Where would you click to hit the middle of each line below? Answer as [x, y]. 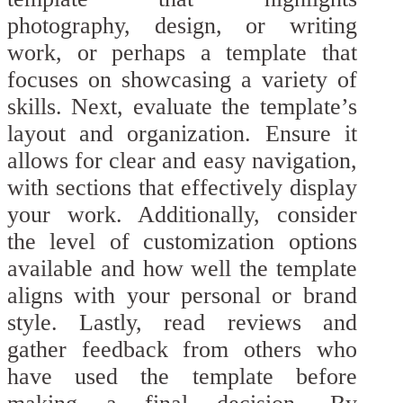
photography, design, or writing [182, 25]
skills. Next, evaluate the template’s [182, 106]
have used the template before [182, 376]
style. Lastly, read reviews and [182, 322]
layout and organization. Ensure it [182, 133]
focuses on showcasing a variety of [182, 79]
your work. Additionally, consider [182, 214]
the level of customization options [182, 241]
